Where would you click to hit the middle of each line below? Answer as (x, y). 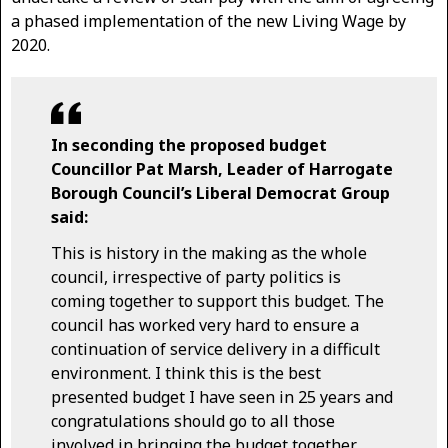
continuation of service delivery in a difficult (215, 348)
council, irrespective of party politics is (196, 276)
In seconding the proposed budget (189, 145)
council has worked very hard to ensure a (205, 324)
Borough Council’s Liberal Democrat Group (220, 193)
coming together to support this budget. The (217, 300)
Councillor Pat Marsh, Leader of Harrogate (222, 169)
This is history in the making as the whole (209, 252)
